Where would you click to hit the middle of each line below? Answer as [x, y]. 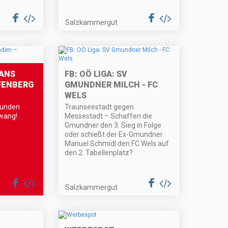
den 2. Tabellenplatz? [99, 153]
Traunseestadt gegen [99, 107]
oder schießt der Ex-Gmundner [114, 135]
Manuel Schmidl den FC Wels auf [117, 144]
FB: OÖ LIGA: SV [96, 74]
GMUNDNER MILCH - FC [111, 85]
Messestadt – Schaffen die [109, 116]
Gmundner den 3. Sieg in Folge [113, 125]
